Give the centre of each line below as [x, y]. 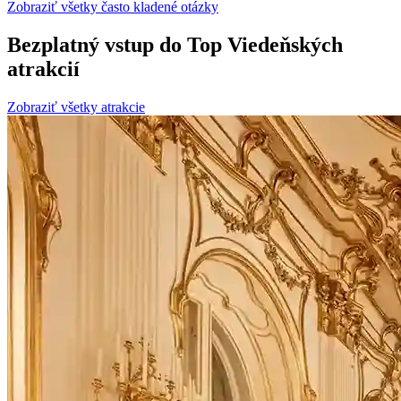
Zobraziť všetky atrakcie [76, 107]
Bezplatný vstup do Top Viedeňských [175, 44]
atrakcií [43, 68]
